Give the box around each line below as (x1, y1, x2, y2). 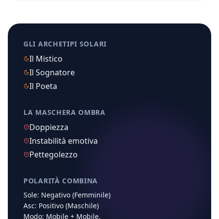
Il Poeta (29, 81, 57, 91)
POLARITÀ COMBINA (23, 176, 98, 185)
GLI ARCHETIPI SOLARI (23, 39, 107, 48)
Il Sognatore (29, 67, 75, 78)
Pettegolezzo (29, 149, 78, 160)
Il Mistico (29, 53, 63, 64)
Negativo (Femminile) (41, 190, 110, 199)
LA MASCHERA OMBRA (23, 108, 106, 117)
